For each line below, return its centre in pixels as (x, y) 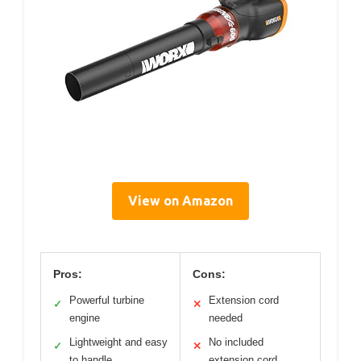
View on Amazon (180, 200)
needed (226, 317)
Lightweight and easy (118, 342)
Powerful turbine (107, 300)
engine (85, 317)
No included (236, 342)
